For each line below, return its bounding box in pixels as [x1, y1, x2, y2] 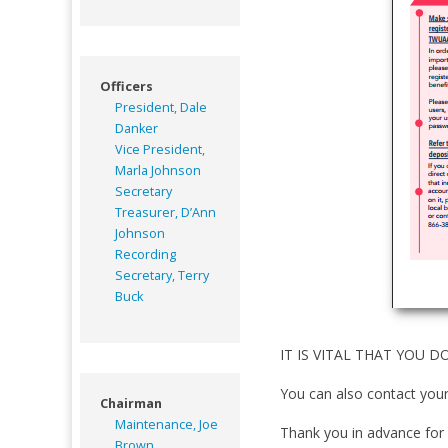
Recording [115, 245, 176, 263]
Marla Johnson [115, 161, 201, 179]
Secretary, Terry [115, 266, 209, 284]
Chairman [100, 394, 162, 412]
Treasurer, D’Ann [115, 203, 216, 221]
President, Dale [115, 98, 207, 116]
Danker [115, 119, 158, 137]
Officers [100, 77, 153, 95]
